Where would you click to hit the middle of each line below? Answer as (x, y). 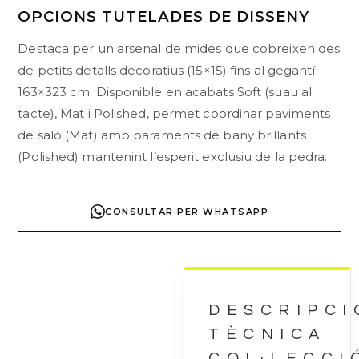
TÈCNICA (267, 334)
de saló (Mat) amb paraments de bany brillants (162, 135)
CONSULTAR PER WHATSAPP (187, 211)
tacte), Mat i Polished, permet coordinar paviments (174, 113)
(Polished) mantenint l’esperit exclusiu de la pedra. (173, 156)
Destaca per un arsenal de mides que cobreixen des (179, 48)
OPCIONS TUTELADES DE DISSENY (164, 16)
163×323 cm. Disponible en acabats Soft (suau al (165, 91)
